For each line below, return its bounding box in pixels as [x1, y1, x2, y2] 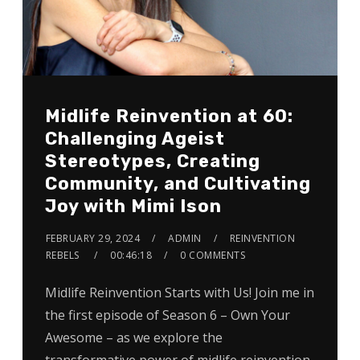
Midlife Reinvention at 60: [44, 104, 293, 127]
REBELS [45, 247, 80, 262]
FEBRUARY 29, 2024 [45, 231, 141, 245]
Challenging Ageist [44, 127, 225, 149]
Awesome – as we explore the [44, 328, 223, 346]
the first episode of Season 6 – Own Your [44, 305, 290, 324]
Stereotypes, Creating [44, 149, 260, 172]
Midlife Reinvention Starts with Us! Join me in [44, 283, 314, 301]
